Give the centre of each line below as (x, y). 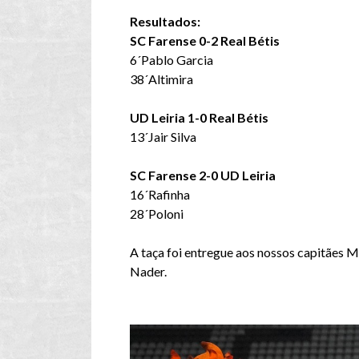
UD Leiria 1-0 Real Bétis (199, 117)
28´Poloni (157, 214)
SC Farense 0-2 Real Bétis (205, 40)
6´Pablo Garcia (171, 60)
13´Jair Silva (163, 137)
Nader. (148, 271)
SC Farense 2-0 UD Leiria (203, 175)
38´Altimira (161, 79)
